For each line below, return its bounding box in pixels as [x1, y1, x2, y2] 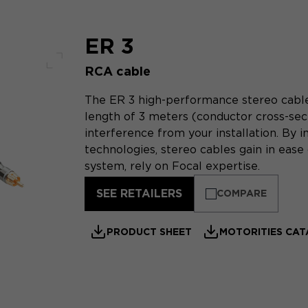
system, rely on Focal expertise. [84, 159, 260, 173]
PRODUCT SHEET [106, 226, 192, 237]
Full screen [53, 69, 115, 82]
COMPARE [216, 188, 267, 199]
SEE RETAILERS [96, 186, 182, 200]
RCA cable [84, 64, 151, 78]
